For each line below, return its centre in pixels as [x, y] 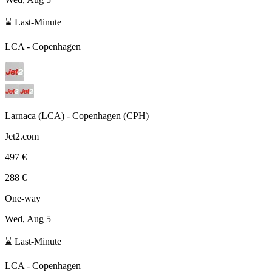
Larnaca [20, 115]
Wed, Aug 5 [28, 219]
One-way [23, 198]
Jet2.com [22, 136]
